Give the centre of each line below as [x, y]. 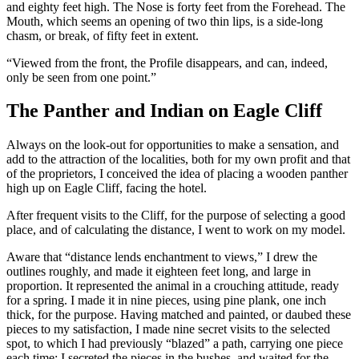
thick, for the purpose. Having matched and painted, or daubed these [179, 315]
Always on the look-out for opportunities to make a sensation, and [173, 145]
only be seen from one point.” [81, 77]
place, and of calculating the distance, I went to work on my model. [176, 230]
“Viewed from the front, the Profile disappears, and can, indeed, [167, 63]
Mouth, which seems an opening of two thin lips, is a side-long [165, 21]
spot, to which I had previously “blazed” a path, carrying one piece [175, 344]
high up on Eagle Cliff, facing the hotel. [107, 188]
